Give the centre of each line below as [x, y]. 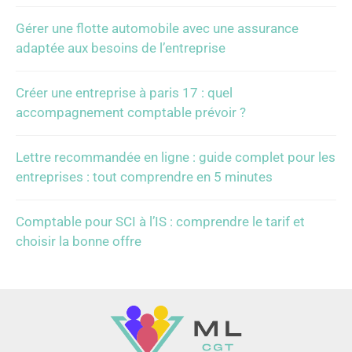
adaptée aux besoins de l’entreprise [121, 48]
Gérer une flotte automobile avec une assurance [157, 28]
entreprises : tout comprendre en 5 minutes [144, 176]
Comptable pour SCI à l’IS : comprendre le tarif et [160, 221]
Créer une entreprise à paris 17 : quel [124, 92]
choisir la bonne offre [79, 241]
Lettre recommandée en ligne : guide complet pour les [176, 157]
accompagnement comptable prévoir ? [131, 112]
